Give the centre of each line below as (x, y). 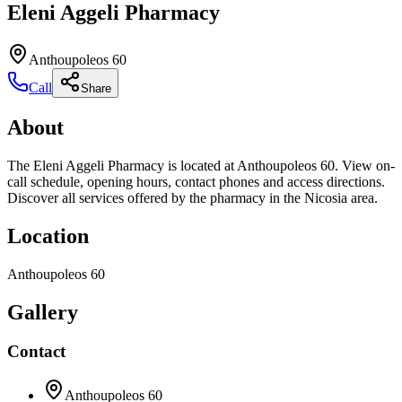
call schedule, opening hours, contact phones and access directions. (196, 181)
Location (48, 236)
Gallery (43, 312)
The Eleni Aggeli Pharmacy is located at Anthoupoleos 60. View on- (201, 165)
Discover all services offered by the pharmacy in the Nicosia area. (192, 197)
